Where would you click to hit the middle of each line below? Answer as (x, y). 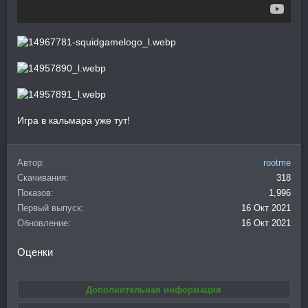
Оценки (35, 252)
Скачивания (42, 177)
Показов (34, 192)
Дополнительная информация (154, 289)
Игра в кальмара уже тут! (74, 120)
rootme (277, 162)
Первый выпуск (49, 208)
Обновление (43, 223)
